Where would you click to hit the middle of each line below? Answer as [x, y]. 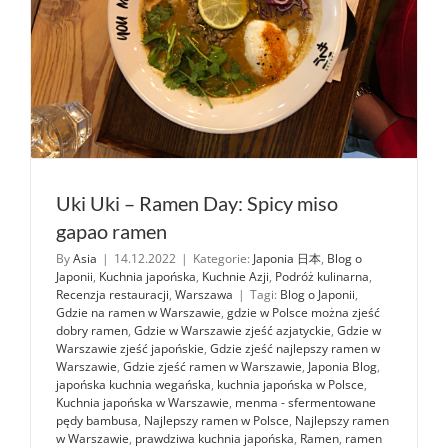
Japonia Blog [342, 366]
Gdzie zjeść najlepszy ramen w [295, 348]
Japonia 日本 [287, 258]
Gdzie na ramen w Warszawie [138, 312]
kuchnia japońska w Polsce [290, 384]
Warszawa [204, 294]
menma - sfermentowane [305, 402]
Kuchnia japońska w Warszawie [142, 402]
